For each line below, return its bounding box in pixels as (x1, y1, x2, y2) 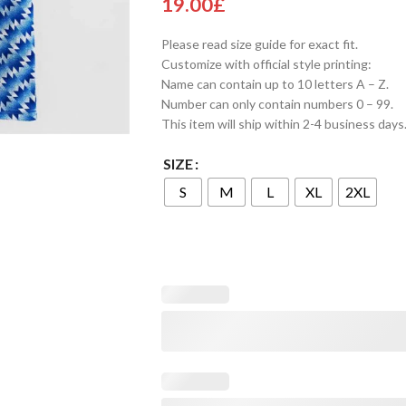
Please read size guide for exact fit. (160, 36, 358, 52)
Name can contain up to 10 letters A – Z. (160, 76, 389, 92)
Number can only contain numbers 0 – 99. (160, 96, 393, 111)
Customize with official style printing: (160, 56, 372, 72)
